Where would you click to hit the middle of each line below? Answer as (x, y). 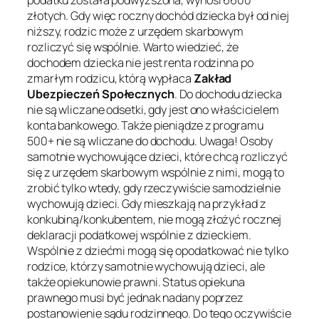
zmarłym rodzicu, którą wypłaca (110, 78)
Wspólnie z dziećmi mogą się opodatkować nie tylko (158, 250)
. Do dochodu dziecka (228, 94)
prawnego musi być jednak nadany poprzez (136, 297)
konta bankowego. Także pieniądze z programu (145, 125)
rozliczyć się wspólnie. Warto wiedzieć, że (133, 47)
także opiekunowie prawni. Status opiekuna (136, 282)
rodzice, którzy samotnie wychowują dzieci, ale (146, 266)
